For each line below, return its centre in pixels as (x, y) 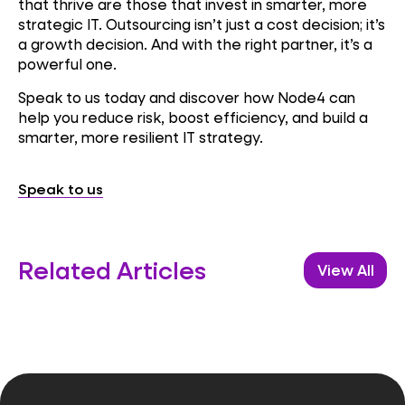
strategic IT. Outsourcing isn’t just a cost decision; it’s (202, 24)
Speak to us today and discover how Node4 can (187, 98)
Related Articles (112, 270)
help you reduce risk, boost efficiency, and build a (193, 118)
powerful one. (67, 63)
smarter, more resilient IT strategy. (141, 137)
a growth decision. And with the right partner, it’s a (195, 43)
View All (345, 270)
